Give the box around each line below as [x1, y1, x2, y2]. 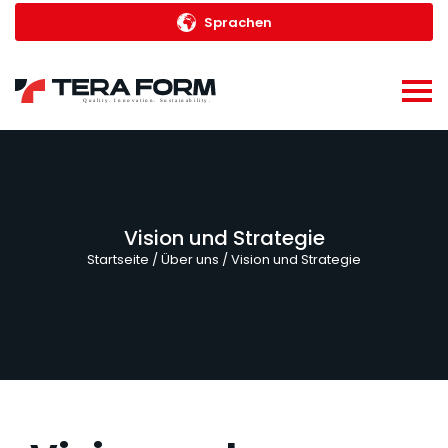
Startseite [87, 250, 149, 269]
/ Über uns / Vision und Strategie [149, 250, 361, 269]
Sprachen [203, 12, 272, 32]
